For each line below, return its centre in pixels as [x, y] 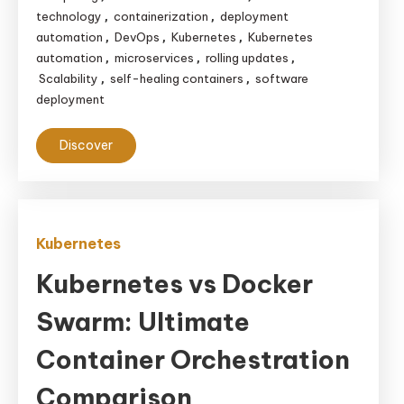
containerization [161, 16]
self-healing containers [177, 78]
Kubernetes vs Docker [174, 284]
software [282, 78]
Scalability [69, 78]
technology [69, 16]
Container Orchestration [193, 359]
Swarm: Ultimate [143, 321]
